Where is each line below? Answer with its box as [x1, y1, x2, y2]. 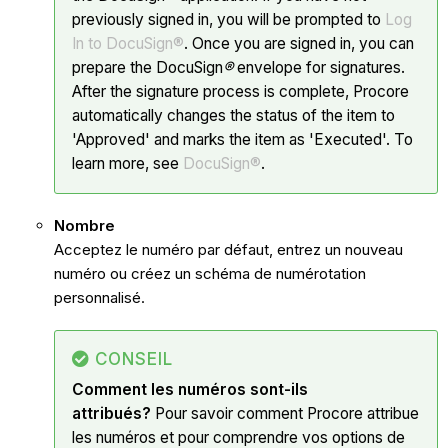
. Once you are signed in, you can [183, 34, 414, 54]
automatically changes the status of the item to [71, 106, 395, 126]
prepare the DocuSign [71, 58, 223, 78]
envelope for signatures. [236, 58, 405, 78]
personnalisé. [53, 288, 145, 308]
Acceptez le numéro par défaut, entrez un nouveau [53, 240, 403, 260]
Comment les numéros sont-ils [71, 380, 308, 400]
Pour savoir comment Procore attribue [150, 404, 419, 424]
